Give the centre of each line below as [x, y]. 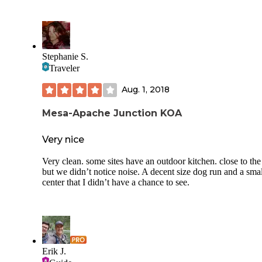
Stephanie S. [65, 56]
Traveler [64, 68]
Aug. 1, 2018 [146, 90]
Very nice [63, 140]
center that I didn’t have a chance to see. [116, 182]
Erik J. [54, 251]
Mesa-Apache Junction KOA [112, 113]
